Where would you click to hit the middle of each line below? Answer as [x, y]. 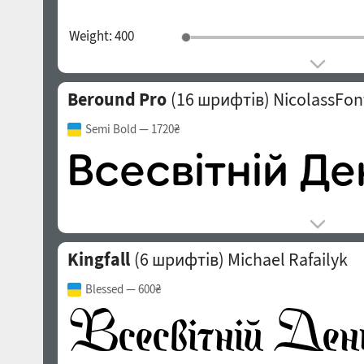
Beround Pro [117, 99]
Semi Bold [110, 129]
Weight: [91, 36]
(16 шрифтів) [218, 99]
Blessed [104, 289]
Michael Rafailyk [287, 259]
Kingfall [98, 259]
